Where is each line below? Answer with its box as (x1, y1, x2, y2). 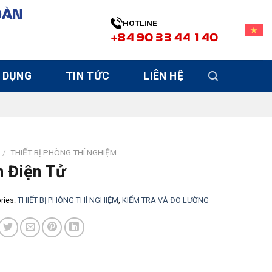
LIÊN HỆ (143, 70, 183, 82)
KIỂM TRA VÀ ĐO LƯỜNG (121, 195, 209, 205)
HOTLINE (123, 18, 157, 28)
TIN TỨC (65, 70, 110, 82)
